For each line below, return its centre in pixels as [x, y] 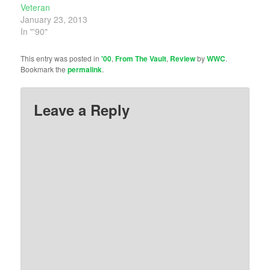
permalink [85, 69]
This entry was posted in [61, 58]
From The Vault [141, 58]
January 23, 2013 [54, 19]
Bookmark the [44, 69]
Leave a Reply [82, 110]
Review [183, 58]
